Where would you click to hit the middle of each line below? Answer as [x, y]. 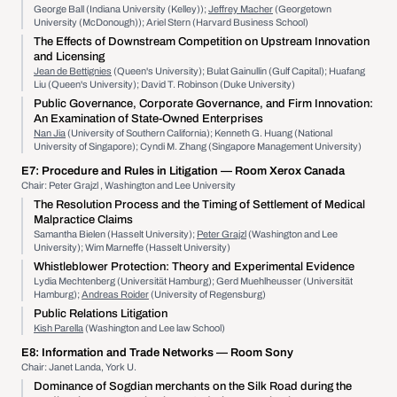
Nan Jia [50, 133]
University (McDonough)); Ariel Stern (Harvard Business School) [171, 22]
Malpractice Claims [83, 220]
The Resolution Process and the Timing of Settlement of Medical [199, 205]
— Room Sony [255, 353]
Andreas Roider [115, 294]
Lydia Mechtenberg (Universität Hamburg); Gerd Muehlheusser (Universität [193, 281]
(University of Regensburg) [207, 294]
